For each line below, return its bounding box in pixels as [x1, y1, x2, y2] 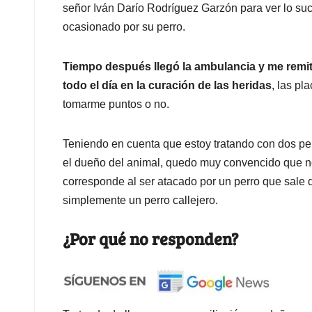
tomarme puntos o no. [63, 98, 169, 111]
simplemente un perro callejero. [63, 194, 218, 207]
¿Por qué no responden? [63, 227, 238, 251]
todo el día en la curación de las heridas [63, 79, 272, 92]
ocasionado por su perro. [63, 21, 185, 33]
